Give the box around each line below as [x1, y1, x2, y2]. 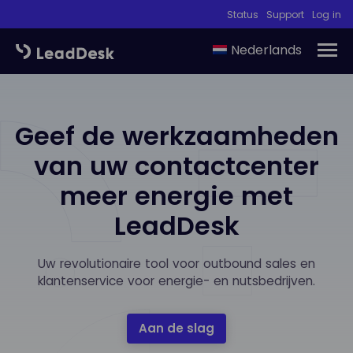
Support [266, 8, 304, 21]
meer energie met [60, 177, 293, 214]
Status [227, 8, 258, 21]
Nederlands [231, 41, 302, 59]
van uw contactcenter [34, 147, 319, 184]
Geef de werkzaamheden [14, 117, 339, 154]
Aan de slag [139, 319, 214, 336]
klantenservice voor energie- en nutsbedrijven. [38, 272, 315, 289]
